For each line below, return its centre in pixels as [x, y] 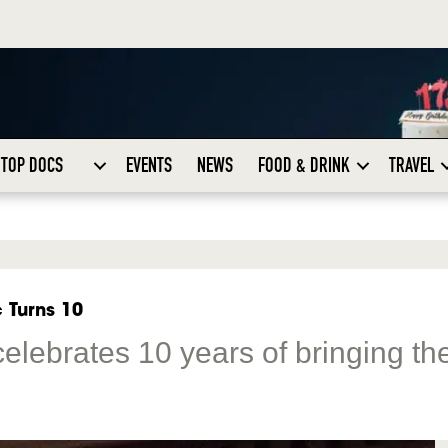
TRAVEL [411, 165]
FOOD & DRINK [303, 165]
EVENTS [148, 165]
